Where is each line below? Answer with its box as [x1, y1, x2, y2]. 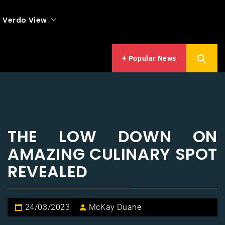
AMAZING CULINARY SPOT [8, 142, 217, 165]
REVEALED [8, 160, 88, 183]
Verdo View [3, 15, 47, 25]
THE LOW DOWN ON [8, 125, 217, 148]
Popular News [127, 54, 176, 62]
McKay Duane [88, 202, 142, 212]
